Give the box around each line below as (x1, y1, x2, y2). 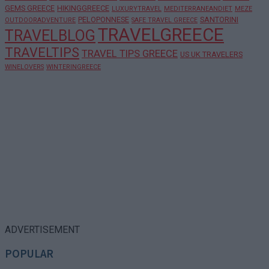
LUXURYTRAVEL (112, 5, 162, 13)
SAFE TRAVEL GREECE (131, 16, 198, 25)
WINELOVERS (5, 63, 44, 71)
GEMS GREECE (5, 4, 55, 13)
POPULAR (5, 246, 53, 261)
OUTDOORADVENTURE (5, 16, 76, 25)
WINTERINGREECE (46, 63, 101, 71)
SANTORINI (200, 15, 238, 25)
